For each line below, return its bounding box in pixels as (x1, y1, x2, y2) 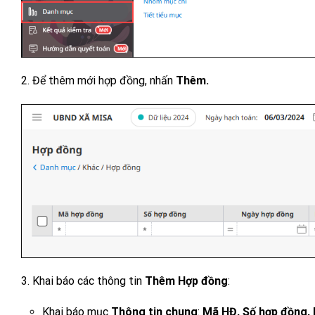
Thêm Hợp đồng (145, 274, 228, 288)
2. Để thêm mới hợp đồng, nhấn (21, 73, 173, 87)
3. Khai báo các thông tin (21, 274, 145, 288)
